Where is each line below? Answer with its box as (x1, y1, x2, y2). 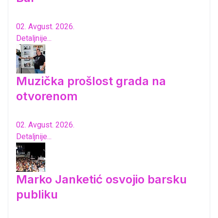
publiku (16, 187, 58, 201)
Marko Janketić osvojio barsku (16, 172, 187, 186)
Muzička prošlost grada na (16, 73, 166, 88)
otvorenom (16, 89, 78, 103)
